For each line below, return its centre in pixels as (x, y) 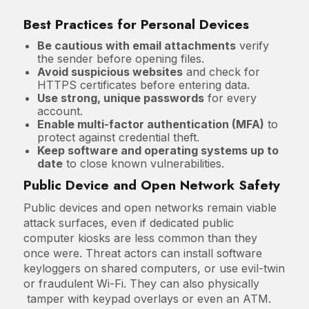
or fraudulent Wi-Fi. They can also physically (141, 283)
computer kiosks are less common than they (140, 238)
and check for (221, 71)
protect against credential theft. (118, 137)
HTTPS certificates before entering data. (143, 84)
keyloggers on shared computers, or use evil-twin (154, 268)
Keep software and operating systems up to (158, 150)
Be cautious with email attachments (136, 45)
